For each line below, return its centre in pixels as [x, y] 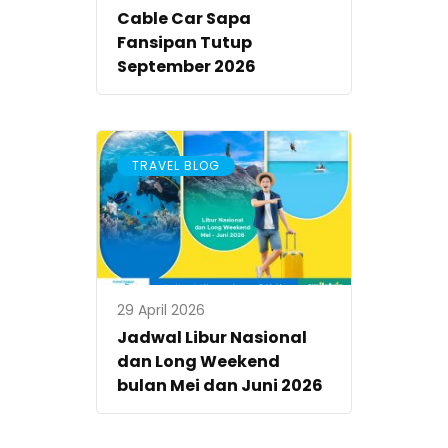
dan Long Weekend [198, 362]
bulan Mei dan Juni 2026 [220, 386]
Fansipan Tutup [184, 42]
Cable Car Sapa [184, 18]
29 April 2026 [161, 310]
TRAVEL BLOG [176, 165]
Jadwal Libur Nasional [212, 338]
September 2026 [186, 66]
